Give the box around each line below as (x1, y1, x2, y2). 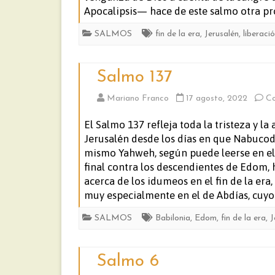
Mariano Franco (107, 94, 169, 103)
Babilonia (155, 214, 190, 223)
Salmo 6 (97, 253, 159, 270)
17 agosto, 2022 (186, 94, 247, 103)
